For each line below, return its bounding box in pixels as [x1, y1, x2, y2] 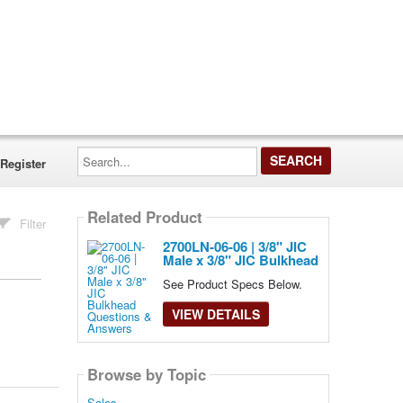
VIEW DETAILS [171, 305, 260, 323]
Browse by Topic [86, 363, 206, 386]
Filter [20, 215, 47, 232]
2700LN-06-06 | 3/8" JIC [162, 237, 307, 256]
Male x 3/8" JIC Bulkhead [162, 250, 318, 270]
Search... [76, 143, 124, 160]
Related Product [86, 206, 202, 228]
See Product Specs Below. [162, 275, 302, 292]
